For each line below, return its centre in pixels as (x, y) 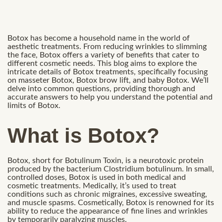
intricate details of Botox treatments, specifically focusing (108, 72)
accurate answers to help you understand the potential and (110, 97)
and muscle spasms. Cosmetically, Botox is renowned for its (111, 203)
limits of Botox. (34, 105)
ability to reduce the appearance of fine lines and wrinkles (108, 211)
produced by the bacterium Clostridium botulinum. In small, (111, 169)
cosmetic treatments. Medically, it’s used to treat (92, 186)
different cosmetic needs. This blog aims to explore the (102, 63)
